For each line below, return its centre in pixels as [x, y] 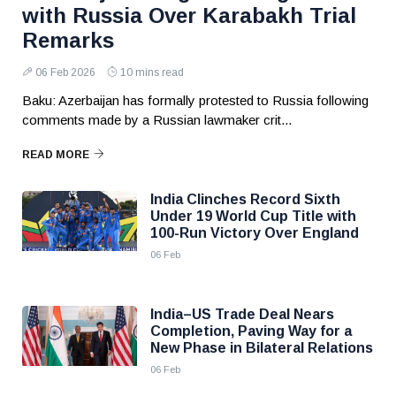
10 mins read [152, 72]
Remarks [68, 40]
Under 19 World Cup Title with [253, 216]
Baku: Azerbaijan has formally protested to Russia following [195, 100]
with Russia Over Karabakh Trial [189, 15]
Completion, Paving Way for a [251, 331]
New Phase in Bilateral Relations [262, 348]
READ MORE [56, 155]
